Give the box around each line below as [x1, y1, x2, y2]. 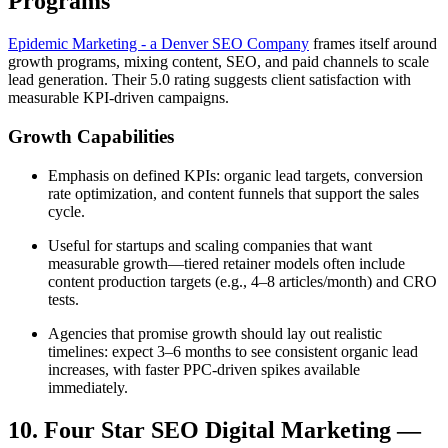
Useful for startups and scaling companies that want [48, 236, 372, 254]
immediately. [48, 378, 128, 396]
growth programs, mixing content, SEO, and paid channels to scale [8, 53, 429, 71]
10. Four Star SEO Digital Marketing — [8, 416, 421, 443]
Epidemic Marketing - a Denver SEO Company [8, 35, 309, 53]
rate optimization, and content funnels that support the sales [48, 184, 419, 202]
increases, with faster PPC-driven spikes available [48, 360, 360, 378]
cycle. [48, 202, 85, 220]
